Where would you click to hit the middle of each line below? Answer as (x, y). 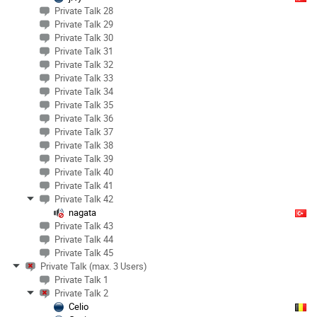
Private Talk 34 (84, 91)
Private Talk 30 (84, 37)
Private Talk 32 (84, 64)
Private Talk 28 (84, 10)
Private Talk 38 (84, 145)
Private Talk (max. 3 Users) (94, 266)
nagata (82, 212)
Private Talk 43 (84, 225)
